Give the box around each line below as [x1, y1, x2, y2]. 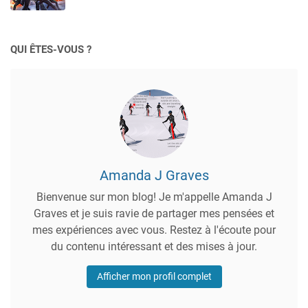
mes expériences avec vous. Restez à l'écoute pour [32, 223, 276, 236]
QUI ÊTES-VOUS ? [10, 43, 91, 56]
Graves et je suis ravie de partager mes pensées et [34, 206, 274, 220]
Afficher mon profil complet [96, 270, 212, 282]
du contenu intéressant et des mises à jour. [51, 239, 257, 253]
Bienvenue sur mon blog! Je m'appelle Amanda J [36, 190, 272, 203]
